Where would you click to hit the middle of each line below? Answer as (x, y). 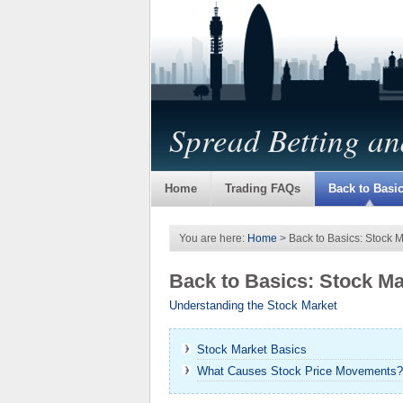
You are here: (213, 238)
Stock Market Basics (252, 349)
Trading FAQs (263, 188)
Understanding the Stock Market (253, 305)
